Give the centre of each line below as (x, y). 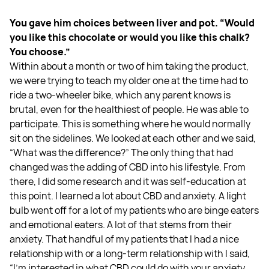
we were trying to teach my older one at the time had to (129, 80)
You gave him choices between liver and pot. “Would (132, 23)
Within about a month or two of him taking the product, (129, 66)
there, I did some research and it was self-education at (128, 181)
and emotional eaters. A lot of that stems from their (121, 224)
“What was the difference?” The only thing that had (121, 152)
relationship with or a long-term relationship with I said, (130, 253)
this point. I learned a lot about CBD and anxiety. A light (128, 195)
